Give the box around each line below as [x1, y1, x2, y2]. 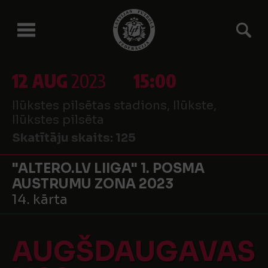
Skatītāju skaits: [12, 130, 115, 145]
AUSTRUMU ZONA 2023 [12, 176, 173, 192]
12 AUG [12, 69, 68, 92]
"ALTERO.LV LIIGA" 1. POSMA [12, 160, 205, 176]
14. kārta [12, 191, 68, 208]
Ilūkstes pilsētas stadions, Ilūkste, [12, 98, 217, 113]
